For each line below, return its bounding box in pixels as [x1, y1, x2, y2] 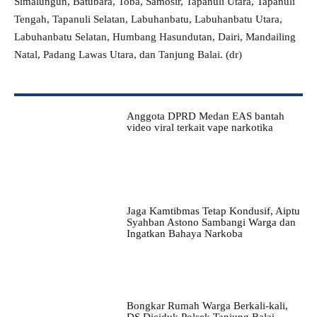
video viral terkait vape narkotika [126, 122, 273, 133]
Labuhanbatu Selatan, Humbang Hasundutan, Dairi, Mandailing [14, 31, 296, 42]
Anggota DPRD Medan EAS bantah [126, 110, 284, 122]
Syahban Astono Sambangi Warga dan [126, 217, 296, 229]
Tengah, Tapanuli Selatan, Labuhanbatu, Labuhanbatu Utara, [14, 13, 282, 25]
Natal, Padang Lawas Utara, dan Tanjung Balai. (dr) [14, 49, 242, 60]
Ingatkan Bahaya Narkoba [126, 228, 243, 240]
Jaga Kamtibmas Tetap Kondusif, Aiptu [126, 205, 300, 217]
